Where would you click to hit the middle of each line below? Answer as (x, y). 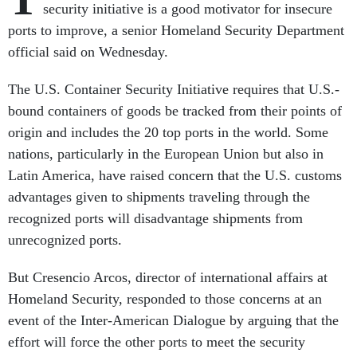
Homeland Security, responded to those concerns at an (165, 299)
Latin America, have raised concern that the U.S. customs (175, 175)
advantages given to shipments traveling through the (159, 197)
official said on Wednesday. (88, 52)
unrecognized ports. (65, 240)
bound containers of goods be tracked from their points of (175, 111)
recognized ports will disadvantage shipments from (155, 218)
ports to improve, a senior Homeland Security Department (176, 30)
